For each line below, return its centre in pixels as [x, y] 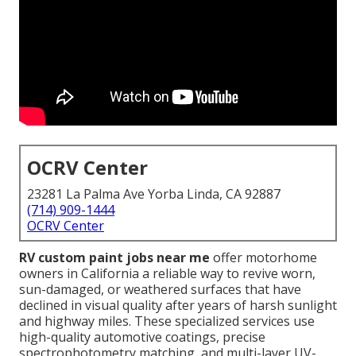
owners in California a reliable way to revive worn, [167, 274]
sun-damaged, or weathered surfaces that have [160, 290]
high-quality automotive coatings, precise [142, 337]
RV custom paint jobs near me [114, 258]
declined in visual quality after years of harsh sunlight [178, 306]
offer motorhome [263, 258]
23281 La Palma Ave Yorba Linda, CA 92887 [154, 194]
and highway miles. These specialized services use [167, 321]
